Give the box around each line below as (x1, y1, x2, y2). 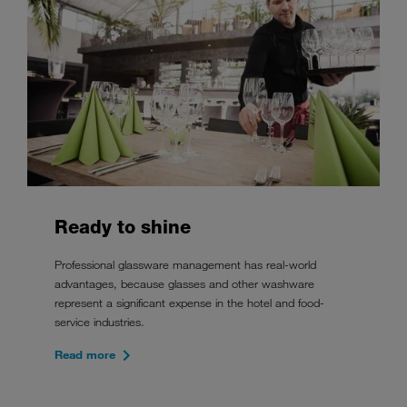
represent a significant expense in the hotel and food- (55, 294, 324, 310)
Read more (55, 346, 115, 362)
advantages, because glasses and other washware (55, 275, 314, 291)
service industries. (55, 313, 144, 329)
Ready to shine (55, 215, 191, 238)
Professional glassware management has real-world (55, 256, 316, 272)
